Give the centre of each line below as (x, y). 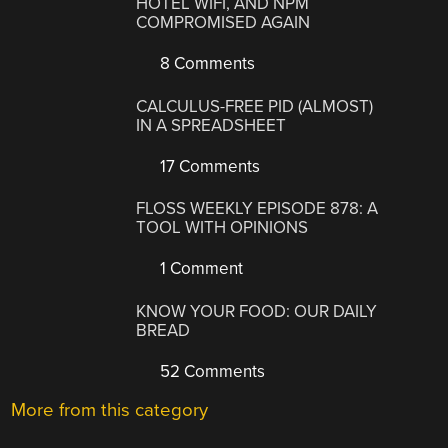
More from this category (110, 409)
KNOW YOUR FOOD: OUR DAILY (257, 311)
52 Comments (211, 371)
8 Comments (206, 64)
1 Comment (200, 269)
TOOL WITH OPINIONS (222, 228)
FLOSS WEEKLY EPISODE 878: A (257, 209)
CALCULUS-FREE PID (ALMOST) (255, 106)
